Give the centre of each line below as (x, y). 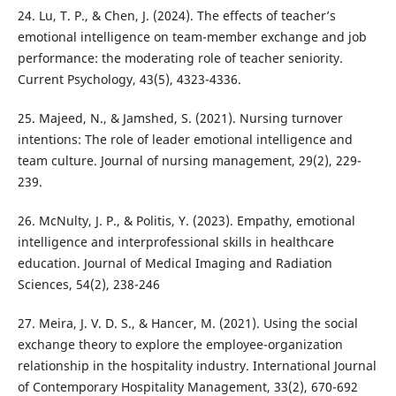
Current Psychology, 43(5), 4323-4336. (129, 79)
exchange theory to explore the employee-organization (180, 345)
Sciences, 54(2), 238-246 (88, 284)
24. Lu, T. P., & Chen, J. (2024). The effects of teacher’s (176, 15)
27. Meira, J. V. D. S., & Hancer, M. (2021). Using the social (187, 324)
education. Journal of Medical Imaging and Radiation (175, 263)
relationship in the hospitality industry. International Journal (197, 366)
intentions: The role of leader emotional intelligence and (185, 139)
